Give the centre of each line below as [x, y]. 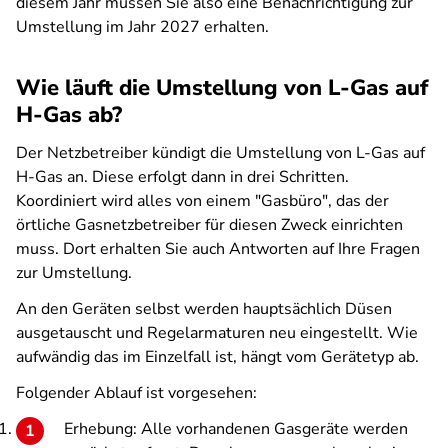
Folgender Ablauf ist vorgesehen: [136, 393]
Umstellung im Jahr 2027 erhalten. [142, 27]
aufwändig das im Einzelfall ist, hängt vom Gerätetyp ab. [217, 357]
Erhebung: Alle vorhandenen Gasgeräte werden [236, 429]
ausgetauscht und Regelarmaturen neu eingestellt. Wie [217, 333]
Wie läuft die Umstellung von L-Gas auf [222, 88]
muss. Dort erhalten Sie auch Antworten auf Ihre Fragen [218, 249]
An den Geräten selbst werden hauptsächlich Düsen [204, 309]
